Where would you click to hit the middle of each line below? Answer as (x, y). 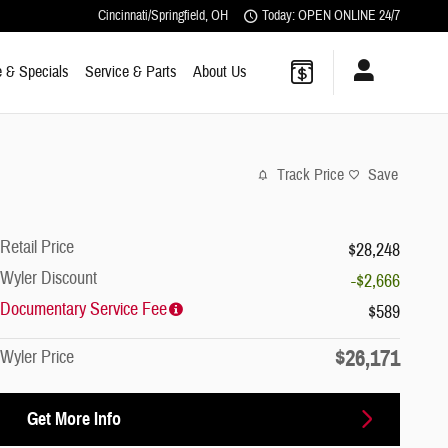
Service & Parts (131, 71)
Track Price (310, 175)
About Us (220, 71)
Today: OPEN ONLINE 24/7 (331, 15)
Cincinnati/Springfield (151, 15)
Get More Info (74, 418)
